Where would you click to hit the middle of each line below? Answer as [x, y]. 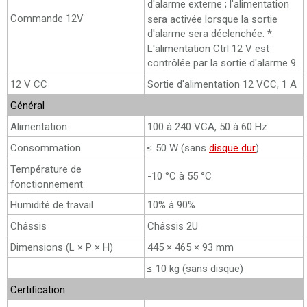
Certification [38, 290]
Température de [46, 169]
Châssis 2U [173, 226]
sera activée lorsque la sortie [212, 19]
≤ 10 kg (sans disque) [195, 268]
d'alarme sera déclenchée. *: [211, 33]
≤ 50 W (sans [178, 148]
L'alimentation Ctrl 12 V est [208, 48]
